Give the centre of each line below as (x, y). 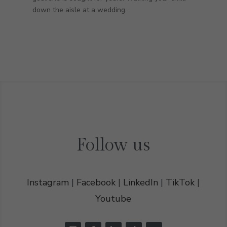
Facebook (96, 183)
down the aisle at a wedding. (79, 10)
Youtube (113, 199)
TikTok (180, 183)
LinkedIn (141, 183)
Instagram (48, 183)
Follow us (113, 146)
